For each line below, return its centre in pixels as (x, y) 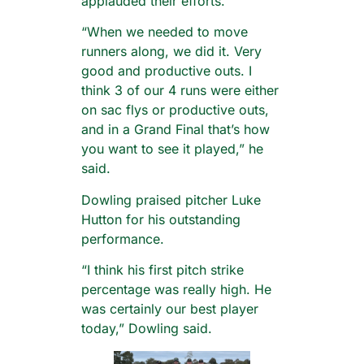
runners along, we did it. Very (171, 52)
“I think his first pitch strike (162, 270)
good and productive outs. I (167, 71)
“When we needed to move (165, 32)
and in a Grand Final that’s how (175, 130)
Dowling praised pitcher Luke (171, 199)
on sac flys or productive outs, (175, 110)
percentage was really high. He (176, 290)
